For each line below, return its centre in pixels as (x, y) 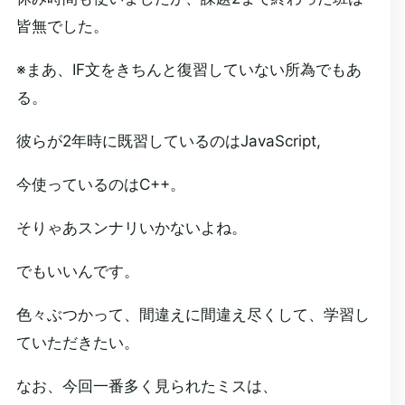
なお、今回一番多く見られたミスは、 (146, 386)
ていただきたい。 (77, 343)
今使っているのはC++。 (100, 184)
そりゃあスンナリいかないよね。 (131, 228)
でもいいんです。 (77, 271)
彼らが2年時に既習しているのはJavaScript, (168, 141)
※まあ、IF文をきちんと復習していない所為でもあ (188, 70)
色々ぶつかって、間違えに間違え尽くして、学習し (193, 315)
